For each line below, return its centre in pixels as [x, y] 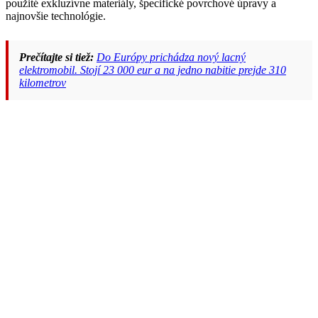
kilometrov [43, 82]
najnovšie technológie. [56, 16]
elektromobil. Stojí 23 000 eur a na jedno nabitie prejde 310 [153, 70]
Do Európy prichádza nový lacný [171, 57]
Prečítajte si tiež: [56, 57]
